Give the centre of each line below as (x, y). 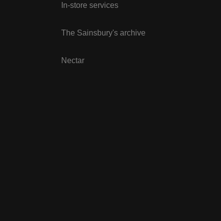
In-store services (90, 5)
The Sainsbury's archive (103, 33)
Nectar (73, 60)
